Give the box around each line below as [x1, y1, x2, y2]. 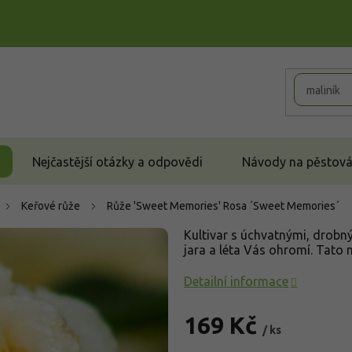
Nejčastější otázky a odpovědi [32, 154, 203, 169]
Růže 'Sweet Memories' [107, 200, 223, 212]
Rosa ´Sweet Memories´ [223, 200, 339, 212]
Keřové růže [21, 200, 80, 212]
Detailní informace [184, 274, 288, 288]
